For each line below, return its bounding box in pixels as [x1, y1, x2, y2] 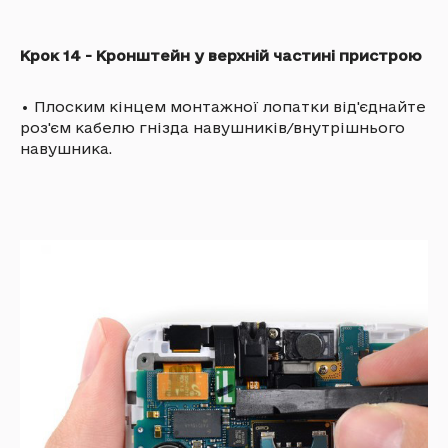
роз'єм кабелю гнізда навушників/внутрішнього [20, 118, 405, 136]
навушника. [20, 139, 112, 157]
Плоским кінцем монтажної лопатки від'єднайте [34, 97, 426, 115]
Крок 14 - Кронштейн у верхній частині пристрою [20, 46, 422, 64]
